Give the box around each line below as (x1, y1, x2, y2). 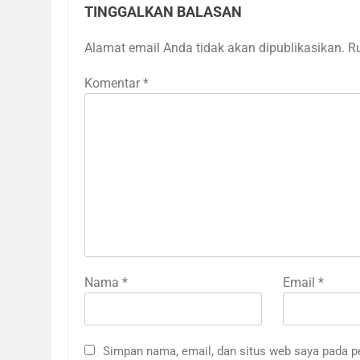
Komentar (84, 75, 143, 91)
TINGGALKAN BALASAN (84, 3, 242, 20)
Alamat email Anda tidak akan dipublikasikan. (84, 39, 345, 55)
